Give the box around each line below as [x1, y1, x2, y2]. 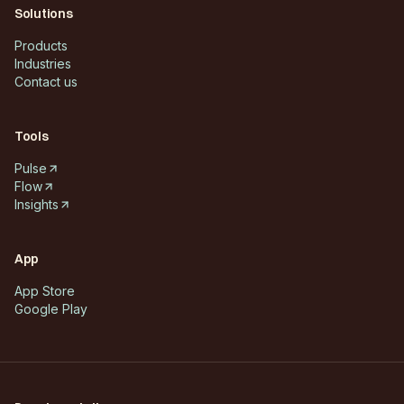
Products [14, 37, 68, 53]
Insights [14, 196, 59, 212]
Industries [14, 55, 71, 71]
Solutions [14, 5, 73, 22]
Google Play [14, 300, 87, 317]
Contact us [14, 73, 78, 89]
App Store [14, 282, 75, 298]
